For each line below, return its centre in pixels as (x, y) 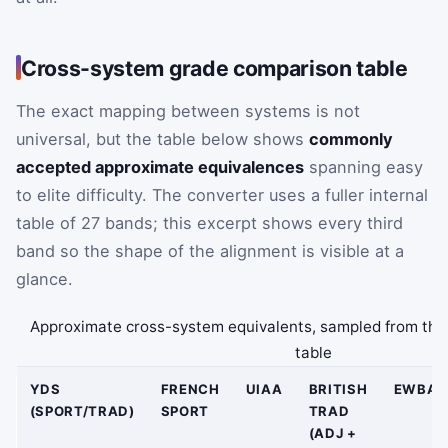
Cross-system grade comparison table (214, 67)
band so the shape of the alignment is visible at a (210, 250)
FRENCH (190, 389)
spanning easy (363, 166)
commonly (351, 138)
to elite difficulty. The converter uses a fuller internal (222, 194)
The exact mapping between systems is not (188, 110)
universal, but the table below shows (162, 138)
